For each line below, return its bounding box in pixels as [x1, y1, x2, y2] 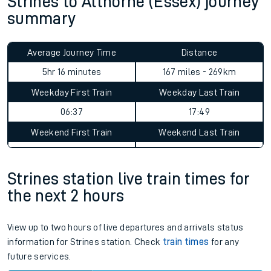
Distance [181, 48, 218, 57]
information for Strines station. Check [7, 237, 163, 247]
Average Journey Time [27, 48, 116, 57]
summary [7, 10, 76, 27]
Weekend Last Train [158, 128, 240, 137]
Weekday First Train [31, 88, 113, 97]
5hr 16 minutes [42, 67, 102, 77]
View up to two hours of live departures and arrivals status [7, 223, 244, 232]
